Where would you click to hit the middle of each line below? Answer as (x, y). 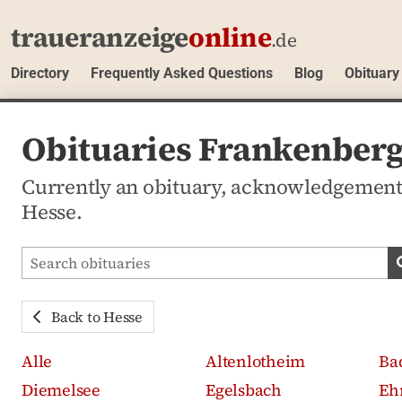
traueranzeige (100, 37)
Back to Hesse (97, 316)
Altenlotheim (256, 361)
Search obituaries (83, 257)
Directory (40, 73)
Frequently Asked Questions (182, 73)
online (230, 37)
